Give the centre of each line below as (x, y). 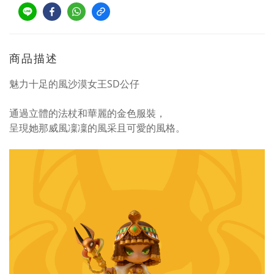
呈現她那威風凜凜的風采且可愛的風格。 (97, 128)
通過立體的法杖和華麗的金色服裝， (87, 113)
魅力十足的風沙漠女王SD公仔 (74, 84)
